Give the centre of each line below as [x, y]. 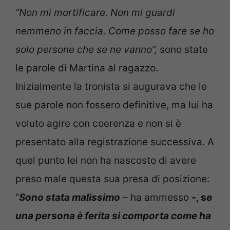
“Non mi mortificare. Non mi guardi [95, 12]
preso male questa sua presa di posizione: [112, 179]
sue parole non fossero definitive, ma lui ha [114, 105]
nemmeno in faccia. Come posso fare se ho [115, 31]
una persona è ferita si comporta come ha [113, 216]
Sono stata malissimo [70, 197]
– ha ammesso [156, 197]
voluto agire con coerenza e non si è [98, 123]
